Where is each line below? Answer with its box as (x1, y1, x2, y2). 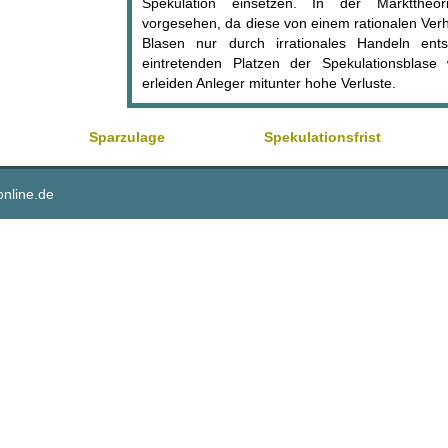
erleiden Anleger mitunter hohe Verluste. (142, 74, 397, 91)
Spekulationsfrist (263, 128, 381, 145)
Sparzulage (88, 128, 165, 145)
